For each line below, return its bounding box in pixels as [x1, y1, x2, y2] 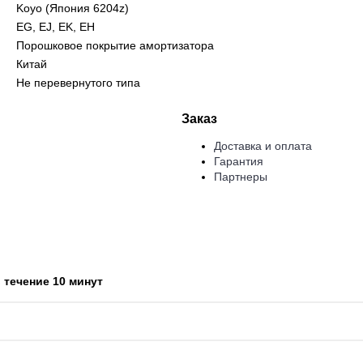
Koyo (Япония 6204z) [16, 2, 129, 15]
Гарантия [214, 155, 263, 168]
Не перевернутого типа [16, 76, 140, 89]
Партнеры [214, 170, 267, 183]
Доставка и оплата [214, 139, 312, 152]
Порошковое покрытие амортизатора [16, 39, 214, 52]
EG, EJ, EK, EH [16, 20, 95, 33]
